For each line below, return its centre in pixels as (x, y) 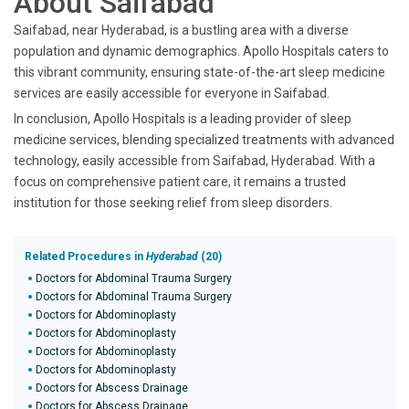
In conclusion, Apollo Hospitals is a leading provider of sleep (183, 119)
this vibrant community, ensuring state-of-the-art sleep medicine (199, 72)
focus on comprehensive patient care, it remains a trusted (180, 182)
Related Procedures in (85, 257)
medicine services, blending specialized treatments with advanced (204, 140)
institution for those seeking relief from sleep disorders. (173, 203)
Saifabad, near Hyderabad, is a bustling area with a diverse (181, 30)
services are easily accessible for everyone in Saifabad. (172, 93)
